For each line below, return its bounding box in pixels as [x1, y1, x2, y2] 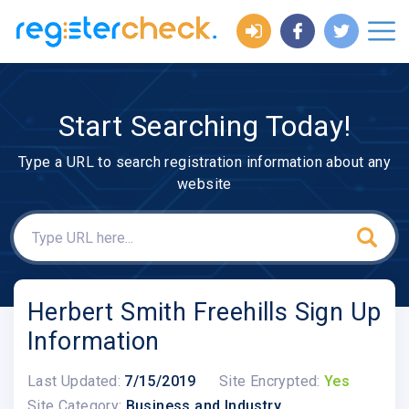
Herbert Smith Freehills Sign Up [27, 298, 382, 328]
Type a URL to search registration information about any [18, 153, 391, 172]
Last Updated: [27, 372, 121, 390]
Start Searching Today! [58, 108, 351, 143]
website [177, 175, 232, 194]
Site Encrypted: [218, 372, 320, 390]
